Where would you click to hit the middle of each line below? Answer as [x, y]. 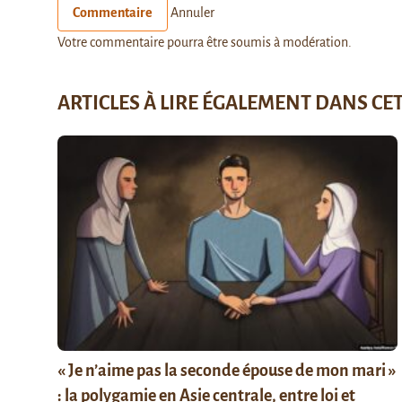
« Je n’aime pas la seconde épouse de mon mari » [227, 370]
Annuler [192, 12]
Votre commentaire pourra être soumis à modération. [205, 42]
